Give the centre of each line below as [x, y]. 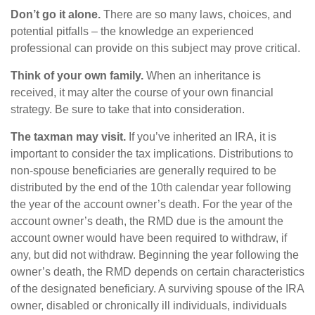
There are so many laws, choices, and [196, 14]
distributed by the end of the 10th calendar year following [151, 187]
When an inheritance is [202, 76]
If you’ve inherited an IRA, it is [201, 137]
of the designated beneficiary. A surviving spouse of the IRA [157, 289]
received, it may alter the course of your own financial [142, 92]
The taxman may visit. [68, 137]
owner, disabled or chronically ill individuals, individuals [149, 306]
